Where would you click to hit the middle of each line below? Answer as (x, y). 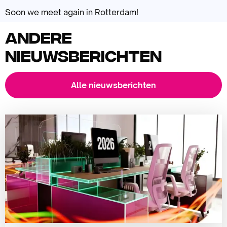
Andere (39, 36)
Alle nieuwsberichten (113, 85)
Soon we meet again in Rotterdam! (72, 12)
